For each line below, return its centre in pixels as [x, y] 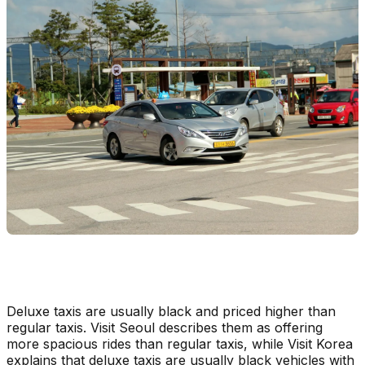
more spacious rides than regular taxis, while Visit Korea [180, 343]
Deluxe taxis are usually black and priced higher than [171, 311]
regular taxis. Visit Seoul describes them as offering [165, 327]
